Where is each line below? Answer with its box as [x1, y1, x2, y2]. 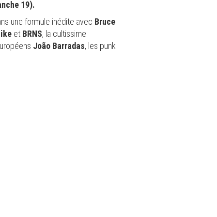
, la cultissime [42, 28, 86, 39]
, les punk [85, 40, 116, 51]
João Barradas [33, 40, 85, 51]
